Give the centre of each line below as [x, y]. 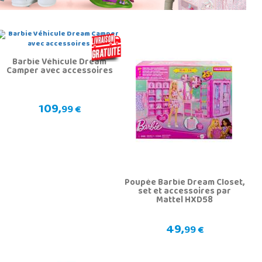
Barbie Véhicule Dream [60, 62]
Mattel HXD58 [185, 200]
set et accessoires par [185, 192]
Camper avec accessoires [59, 71]
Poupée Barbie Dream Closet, [185, 183]
